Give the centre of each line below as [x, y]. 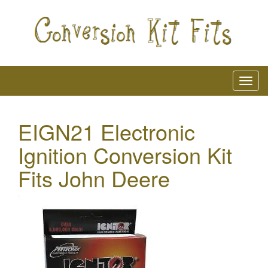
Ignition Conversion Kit [125, 154]
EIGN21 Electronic [106, 131]
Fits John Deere [94, 178]
